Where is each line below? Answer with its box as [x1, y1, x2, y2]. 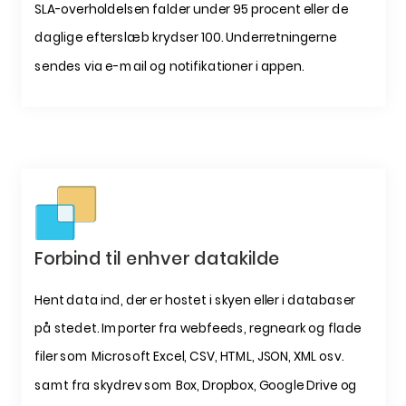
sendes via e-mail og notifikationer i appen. [34, 57, 304, 75]
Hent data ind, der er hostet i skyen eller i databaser [34, 291, 355, 309]
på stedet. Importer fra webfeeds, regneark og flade [34, 319, 362, 338]
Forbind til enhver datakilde [34, 246, 280, 271]
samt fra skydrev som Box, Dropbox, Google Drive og [34, 376, 357, 394]
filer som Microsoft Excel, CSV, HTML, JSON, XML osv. [34, 347, 344, 366]
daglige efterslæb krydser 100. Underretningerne [34, 28, 337, 47]
